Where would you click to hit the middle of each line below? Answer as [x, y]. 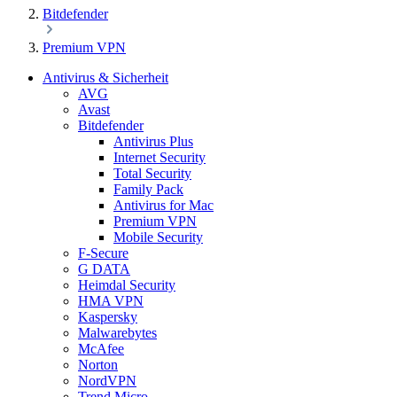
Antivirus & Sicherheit [105, 78]
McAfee [101, 349]
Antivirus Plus [153, 141]
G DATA [104, 269]
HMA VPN [111, 301]
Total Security [152, 173]
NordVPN [107, 381]
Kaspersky [108, 317]
